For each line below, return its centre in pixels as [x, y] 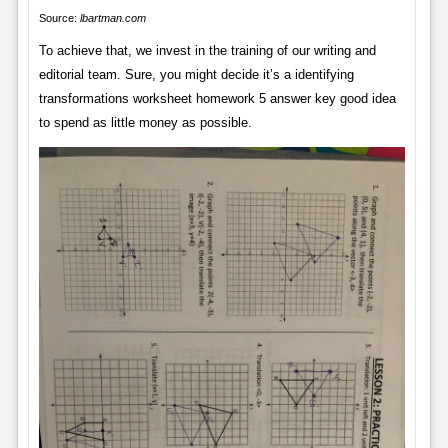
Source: [59, 17]
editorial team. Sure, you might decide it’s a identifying [196, 74]
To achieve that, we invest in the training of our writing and [207, 50]
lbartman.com [112, 17]
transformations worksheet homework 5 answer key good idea [217, 98]
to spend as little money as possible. [145, 122]
